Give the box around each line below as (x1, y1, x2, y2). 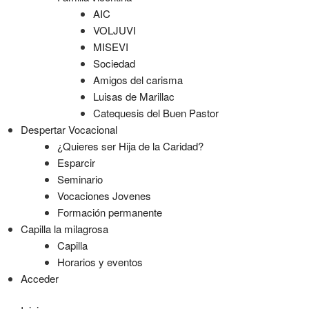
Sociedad (93, 55, 135, 70)
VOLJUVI (93, 22, 136, 37)
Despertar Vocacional (21, 121, 117, 137)
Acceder (21, 270, 59, 286)
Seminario (57, 171, 103, 186)
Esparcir (57, 154, 95, 170)
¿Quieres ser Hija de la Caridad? (57, 138, 203, 153)
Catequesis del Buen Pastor (93, 105, 219, 120)
